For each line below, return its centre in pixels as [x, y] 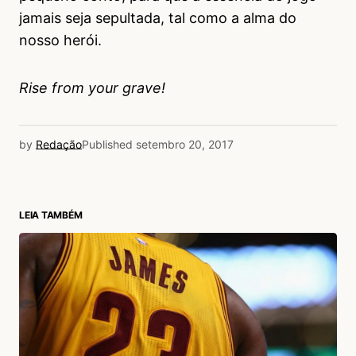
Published [107, 144]
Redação [59, 144]
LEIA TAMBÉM [51, 215]
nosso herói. [60, 40]
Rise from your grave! [92, 87]
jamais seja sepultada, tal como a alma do [158, 17]
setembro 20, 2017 [185, 144]
